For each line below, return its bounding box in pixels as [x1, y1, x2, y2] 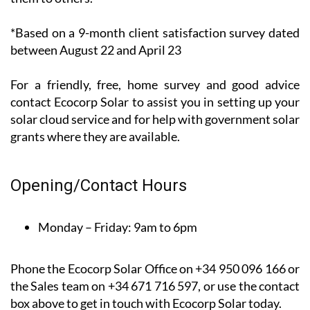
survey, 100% [10, 51, 85, 66]
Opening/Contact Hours [10, 271, 187, 291]
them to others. [10, 85, 93, 101]
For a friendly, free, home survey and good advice [10, 172, 300, 188]
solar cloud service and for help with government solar [10, 206, 300, 222]
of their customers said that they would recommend [10, 68, 300, 84]
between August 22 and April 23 [10, 137, 181, 153]
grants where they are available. [10, 224, 180, 239]
